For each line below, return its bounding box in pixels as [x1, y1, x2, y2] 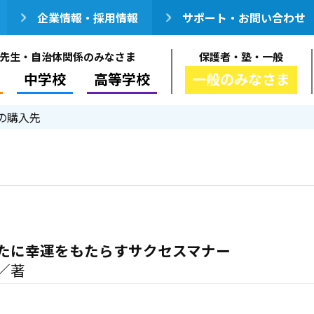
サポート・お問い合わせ [182, 9, 306, 26]
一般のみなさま [192, 69, 290, 89]
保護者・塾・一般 [199, 49, 283, 64]
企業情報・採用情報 [37, 9, 138, 26]
